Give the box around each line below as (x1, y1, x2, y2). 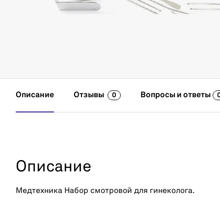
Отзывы (74, 91, 106, 99)
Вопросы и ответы (140, 91, 211, 99)
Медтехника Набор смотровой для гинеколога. (16, 187, 195, 195)
